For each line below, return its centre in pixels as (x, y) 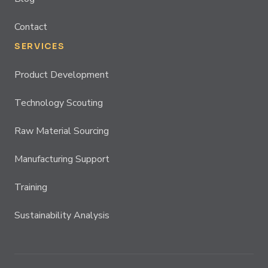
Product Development (62, 75)
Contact (31, 27)
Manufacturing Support (62, 159)
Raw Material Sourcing (62, 131)
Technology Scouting (59, 103)
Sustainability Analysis (62, 215)
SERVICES (40, 46)
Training (31, 187)
